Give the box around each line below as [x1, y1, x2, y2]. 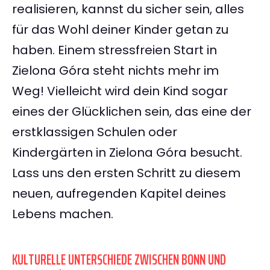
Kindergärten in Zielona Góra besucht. [12, 144, 242, 162]
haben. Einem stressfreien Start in [12, 42, 217, 59]
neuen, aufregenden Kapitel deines [12, 185, 226, 202]
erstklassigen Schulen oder [12, 124, 177, 141]
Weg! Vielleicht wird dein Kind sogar [12, 83, 228, 100]
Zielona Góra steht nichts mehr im [12, 62, 219, 80]
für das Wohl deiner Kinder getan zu [12, 21, 228, 39]
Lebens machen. [12, 206, 113, 223]
